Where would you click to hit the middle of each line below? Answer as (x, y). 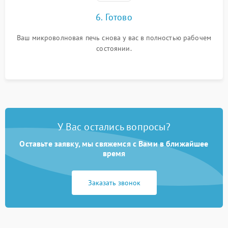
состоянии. (114, 48)
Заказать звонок (114, 183)
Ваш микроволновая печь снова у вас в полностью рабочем (114, 38)
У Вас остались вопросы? (114, 127)
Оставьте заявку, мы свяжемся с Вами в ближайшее (114, 144)
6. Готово (114, 17)
